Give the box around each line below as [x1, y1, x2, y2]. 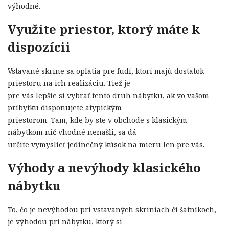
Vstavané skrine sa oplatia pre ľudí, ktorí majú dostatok [8, 66, 204, 76]
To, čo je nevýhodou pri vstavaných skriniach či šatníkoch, [8, 204, 216, 215]
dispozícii [8, 38, 71, 56]
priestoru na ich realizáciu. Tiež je [8, 78, 130, 88]
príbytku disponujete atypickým [8, 103, 122, 113]
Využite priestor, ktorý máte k [8, 20, 200, 38]
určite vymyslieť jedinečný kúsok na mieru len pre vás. [8, 140, 204, 150]
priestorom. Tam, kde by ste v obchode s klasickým [8, 115, 187, 125]
